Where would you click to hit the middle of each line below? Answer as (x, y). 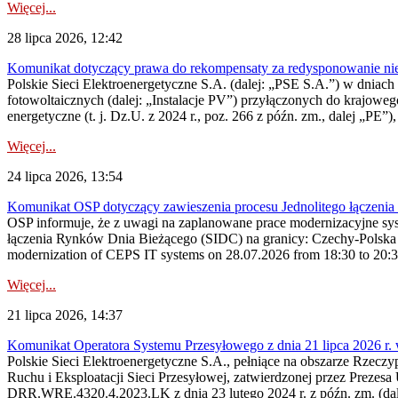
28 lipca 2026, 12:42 (65, 38)
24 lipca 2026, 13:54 (65, 176)
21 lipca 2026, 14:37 (65, 315)
